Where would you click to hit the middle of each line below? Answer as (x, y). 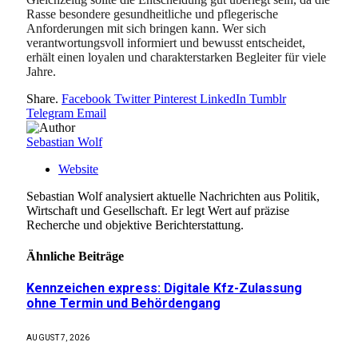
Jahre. (41, 72)
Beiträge (101, 256)
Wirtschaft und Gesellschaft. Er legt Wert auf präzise (158, 210)
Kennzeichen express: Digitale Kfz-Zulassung (164, 288)
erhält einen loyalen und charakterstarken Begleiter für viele (176, 58)
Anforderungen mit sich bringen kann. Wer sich (146, 29)
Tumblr (268, 98)
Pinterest (175, 98)
